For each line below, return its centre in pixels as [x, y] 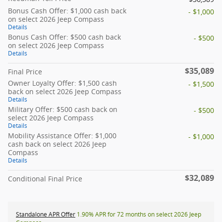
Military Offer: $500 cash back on [63, 110]
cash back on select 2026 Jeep [57, 144]
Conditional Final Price [45, 179]
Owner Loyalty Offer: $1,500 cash [62, 83]
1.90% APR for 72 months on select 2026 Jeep [138, 215]
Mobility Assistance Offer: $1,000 [62, 136]
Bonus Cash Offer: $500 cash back [64, 37]
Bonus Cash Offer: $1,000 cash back [67, 11]
